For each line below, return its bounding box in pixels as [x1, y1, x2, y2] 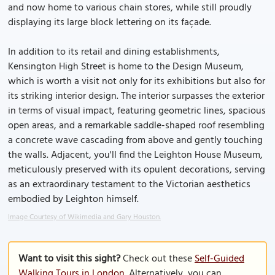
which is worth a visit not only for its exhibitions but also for [8, 74, 265, 90]
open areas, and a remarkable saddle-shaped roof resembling [8, 118, 265, 134]
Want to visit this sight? [18, 251, 120, 267]
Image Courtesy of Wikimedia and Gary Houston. [8, 211, 161, 223]
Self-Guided [195, 251, 244, 267]
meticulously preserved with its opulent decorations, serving [8, 162, 265, 178]
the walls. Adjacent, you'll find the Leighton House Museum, [8, 147, 263, 163]
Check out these [120, 251, 195, 267]
